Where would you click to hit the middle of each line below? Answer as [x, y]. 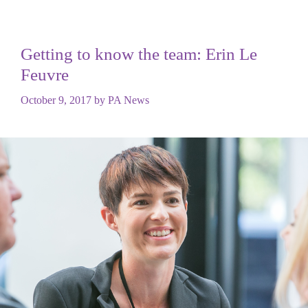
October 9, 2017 [56, 100]
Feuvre [45, 75]
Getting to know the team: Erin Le [139, 54]
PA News [129, 100]
